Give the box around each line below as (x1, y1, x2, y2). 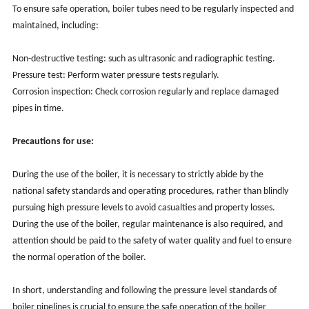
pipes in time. (12, 103, 64, 114)
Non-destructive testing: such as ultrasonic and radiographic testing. (12, 53, 275, 64)
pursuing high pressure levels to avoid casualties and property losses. (12, 202, 275, 213)
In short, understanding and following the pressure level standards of (12, 285, 277, 296)
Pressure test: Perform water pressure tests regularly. (12, 70, 219, 81)
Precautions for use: (12, 136, 94, 147)
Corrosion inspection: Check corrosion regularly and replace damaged (12, 86, 279, 97)
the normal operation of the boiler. (12, 252, 146, 263)
